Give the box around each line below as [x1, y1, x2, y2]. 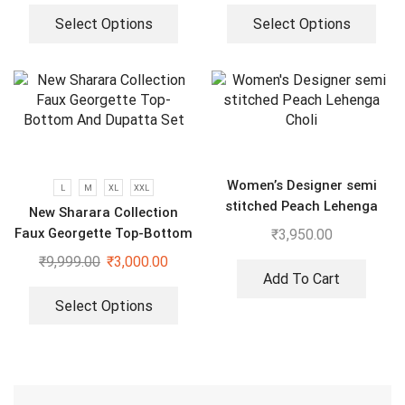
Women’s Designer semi [226, 177, 377, 194]
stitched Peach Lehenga [225, 198, 378, 215]
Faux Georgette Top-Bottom [14, 224, 193, 241]
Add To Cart [263, 269, 340, 287]
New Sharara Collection [29, 203, 178, 221]
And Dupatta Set [51, 245, 156, 262]
